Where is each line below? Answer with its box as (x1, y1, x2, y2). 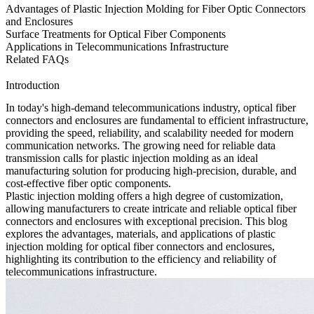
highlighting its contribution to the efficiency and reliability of (6, 253, 276, 266)
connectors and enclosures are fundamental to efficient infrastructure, (6, 114, 308, 127)
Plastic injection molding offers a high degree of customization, (6, 190, 283, 203)
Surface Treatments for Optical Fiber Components (6, 27, 226, 40)
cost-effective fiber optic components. (6, 177, 171, 190)
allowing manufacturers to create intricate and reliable (6, 203, 244, 215)
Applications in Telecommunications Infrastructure (6, 40, 228, 53)
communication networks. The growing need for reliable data (6, 139, 275, 152)
